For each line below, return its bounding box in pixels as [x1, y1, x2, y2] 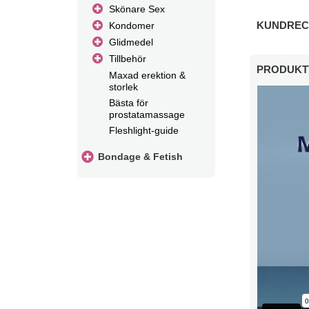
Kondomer [109, 20, 155, 31]
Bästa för [109, 97, 149, 108]
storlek [109, 81, 139, 92]
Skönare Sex [109, 3, 166, 14]
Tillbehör [109, 53, 147, 64]
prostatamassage [109, 109, 186, 119]
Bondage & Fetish [98, 151, 183, 162]
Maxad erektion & [109, 70, 186, 81]
